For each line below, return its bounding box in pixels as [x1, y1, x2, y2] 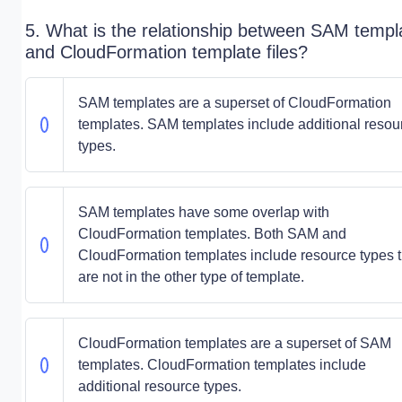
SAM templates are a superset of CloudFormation [77, 95, 391, 110]
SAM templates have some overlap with [77, 205, 329, 220]
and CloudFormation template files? [25, 42, 308, 62]
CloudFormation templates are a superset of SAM [77, 336, 391, 351]
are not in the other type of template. [77, 269, 304, 284]
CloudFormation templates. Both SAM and [77, 226, 346, 241]
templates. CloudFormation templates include [77, 357, 366, 372]
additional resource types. [77, 379, 241, 394]
